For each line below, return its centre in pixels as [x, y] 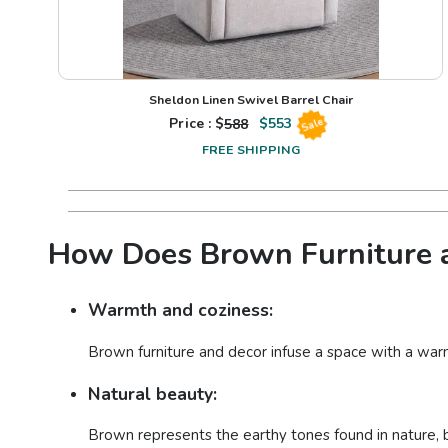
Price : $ [197, 124]
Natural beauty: [152, 393]
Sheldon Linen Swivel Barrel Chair [250, 100]
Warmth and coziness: [180, 310]
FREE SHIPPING [250, 150]
